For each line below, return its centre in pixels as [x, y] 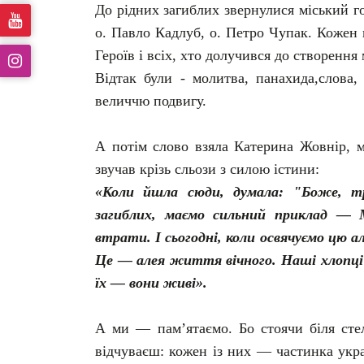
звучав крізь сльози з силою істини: [207, 169]
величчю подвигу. [153, 100]
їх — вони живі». [151, 282]
